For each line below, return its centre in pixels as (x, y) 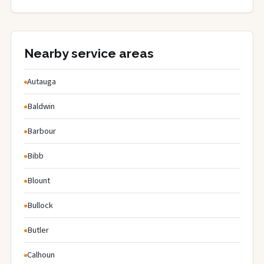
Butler (38, 230)
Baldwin (41, 106)
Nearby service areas (89, 53)
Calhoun (41, 255)
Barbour (42, 131)
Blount (39, 180)
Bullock (40, 205)
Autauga (42, 81)
